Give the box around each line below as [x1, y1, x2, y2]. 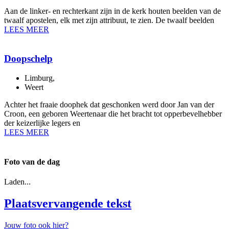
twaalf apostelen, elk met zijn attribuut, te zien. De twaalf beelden [4, 16, 214, 25]
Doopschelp [4, 53, 53, 64]
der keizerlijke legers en [4, 119, 80, 128]
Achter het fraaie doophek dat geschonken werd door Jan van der [4, 100, 214, 109]
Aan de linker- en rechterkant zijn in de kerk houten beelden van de [4, 7, 221, 16]
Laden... [4, 177, 31, 186]
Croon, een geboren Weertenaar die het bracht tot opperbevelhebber [4, 109, 222, 119]
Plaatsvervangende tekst [4, 196, 131, 210]
